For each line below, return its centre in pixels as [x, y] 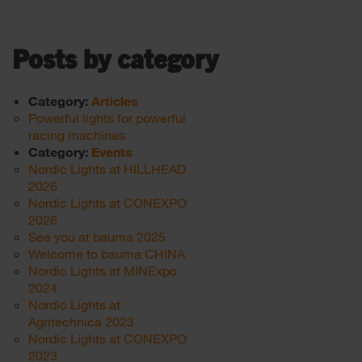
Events [112, 152]
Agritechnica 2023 [81, 321]
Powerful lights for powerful [107, 118]
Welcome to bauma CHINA [107, 253]
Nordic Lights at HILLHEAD [107, 168]
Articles [115, 101]
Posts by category [115, 61]
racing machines [77, 135]
